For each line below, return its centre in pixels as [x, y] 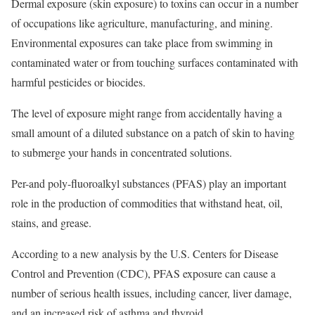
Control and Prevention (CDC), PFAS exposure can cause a [143, 273]
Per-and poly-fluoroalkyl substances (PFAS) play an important [149, 183]
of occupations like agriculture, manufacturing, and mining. [142, 22]
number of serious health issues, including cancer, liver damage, [152, 292]
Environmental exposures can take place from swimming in [142, 42]
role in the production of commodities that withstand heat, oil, [147, 202]
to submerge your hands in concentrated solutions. [122, 152]
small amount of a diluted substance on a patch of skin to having [153, 132]
